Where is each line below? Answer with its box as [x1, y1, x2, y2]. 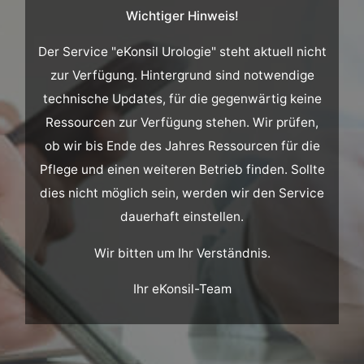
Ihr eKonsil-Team [132, 280, 232, 297]
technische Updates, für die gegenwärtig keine [42, 91, 322, 107]
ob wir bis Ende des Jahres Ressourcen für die [44, 138, 320, 154]
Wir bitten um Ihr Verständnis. [93, 245, 271, 261]
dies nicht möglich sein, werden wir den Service [40, 185, 324, 201]
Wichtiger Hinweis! [125, 7, 239, 24]
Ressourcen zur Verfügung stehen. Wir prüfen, [45, 115, 318, 131]
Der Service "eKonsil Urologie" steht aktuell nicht [37, 44, 327, 60]
